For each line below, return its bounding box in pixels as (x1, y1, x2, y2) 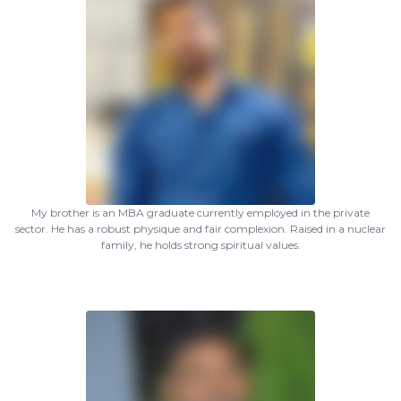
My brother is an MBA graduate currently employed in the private (31, 206, 370, 219)
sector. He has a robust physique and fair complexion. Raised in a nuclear (15, 222, 386, 235)
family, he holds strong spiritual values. (100, 238, 301, 252)
